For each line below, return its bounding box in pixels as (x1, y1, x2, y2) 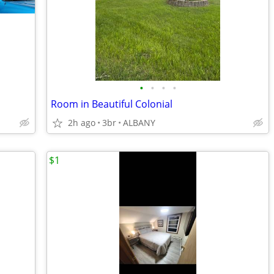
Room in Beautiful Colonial (51, 97, 172, 111)
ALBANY (123, 117, 155, 128)
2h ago (68, 117, 95, 128)
